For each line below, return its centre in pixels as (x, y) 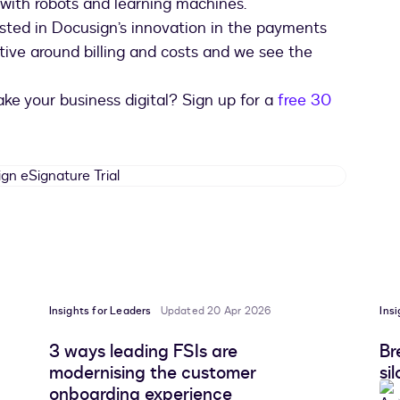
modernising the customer (152, 373)
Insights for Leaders (100, 311)
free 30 (304, 101)
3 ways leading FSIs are (143, 352)
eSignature (66, 195)
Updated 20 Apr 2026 (216, 311)
